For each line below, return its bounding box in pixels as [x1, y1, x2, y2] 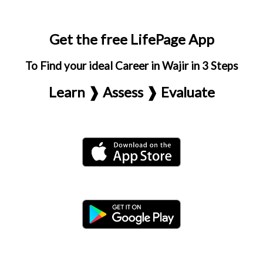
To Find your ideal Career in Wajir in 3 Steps [25, 59, 238, 72]
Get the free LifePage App [49, 31, 214, 48]
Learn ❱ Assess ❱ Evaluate [48, 83, 215, 100]
